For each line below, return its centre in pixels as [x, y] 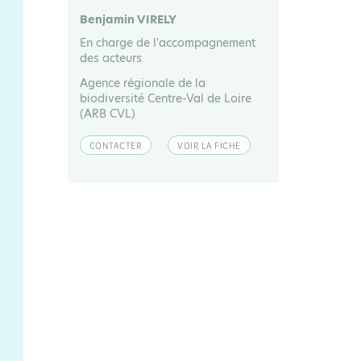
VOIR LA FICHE [209, 145]
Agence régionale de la [142, 83]
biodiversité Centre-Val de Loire [165, 98]
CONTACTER [115, 145]
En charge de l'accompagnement [167, 43]
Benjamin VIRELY [128, 19]
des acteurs [110, 58]
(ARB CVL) [107, 114]
